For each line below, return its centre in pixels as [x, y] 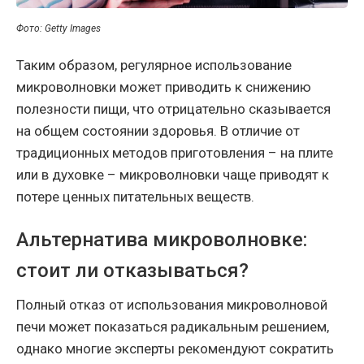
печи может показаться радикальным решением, [173, 326]
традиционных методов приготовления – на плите [175, 152]
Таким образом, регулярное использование [154, 65]
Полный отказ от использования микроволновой [172, 304]
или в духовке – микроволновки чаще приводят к [173, 174]
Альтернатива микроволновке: [162, 239]
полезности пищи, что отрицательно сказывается [173, 108]
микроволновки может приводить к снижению [164, 87]
